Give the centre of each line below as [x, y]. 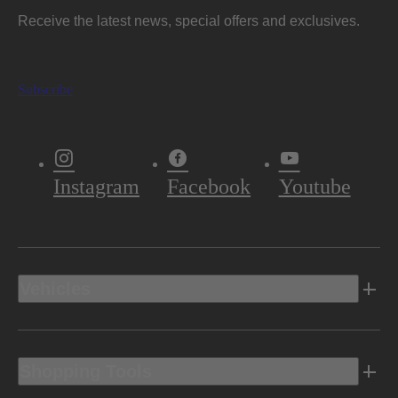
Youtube [314, 183]
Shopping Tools [86, 372]
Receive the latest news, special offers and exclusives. [189, 21]
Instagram [96, 183]
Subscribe [45, 90]
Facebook [209, 183]
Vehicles [55, 289]
